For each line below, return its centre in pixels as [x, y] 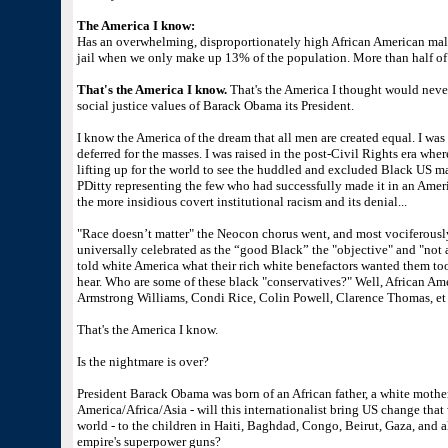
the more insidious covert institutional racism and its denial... [241, 201]
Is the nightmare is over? [142, 361]
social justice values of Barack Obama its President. [215, 105]
